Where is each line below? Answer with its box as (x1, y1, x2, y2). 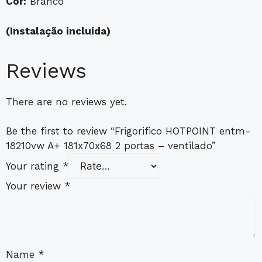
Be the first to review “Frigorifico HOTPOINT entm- (6, 125, 251, 137)
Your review (6, 180, 64, 192)
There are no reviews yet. (6, 95, 127, 108)
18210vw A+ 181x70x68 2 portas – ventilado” (6, 140, 216, 152)
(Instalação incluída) (6, 25, 111, 37)
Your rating (6, 160, 63, 173)
